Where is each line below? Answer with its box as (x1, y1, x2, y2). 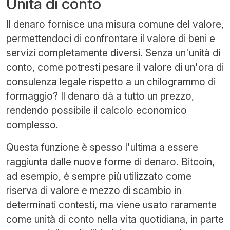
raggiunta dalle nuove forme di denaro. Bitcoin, (6, 155, 215, 168)
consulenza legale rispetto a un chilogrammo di (6, 75, 216, 88)
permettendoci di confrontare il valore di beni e (6, 32, 215, 45)
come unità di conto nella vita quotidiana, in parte (6, 213, 224, 225)
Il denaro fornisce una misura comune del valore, (6, 17, 224, 30)
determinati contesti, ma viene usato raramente (6, 198, 217, 211)
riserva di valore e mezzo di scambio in (6, 184, 181, 197)
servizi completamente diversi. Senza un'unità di (6, 46, 220, 59)
